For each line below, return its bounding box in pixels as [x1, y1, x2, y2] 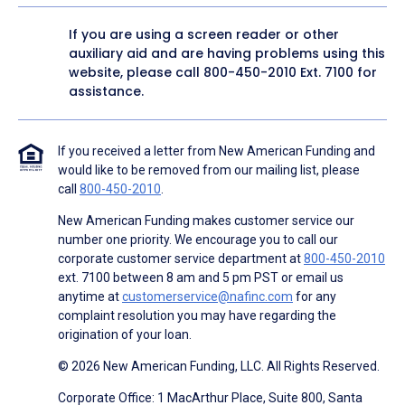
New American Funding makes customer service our [58, 213, 354, 229]
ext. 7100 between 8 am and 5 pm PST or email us [58, 270, 344, 286]
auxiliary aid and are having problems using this [69, 44, 385, 63]
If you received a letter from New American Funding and [58, 144, 375, 159]
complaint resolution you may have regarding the [58, 308, 336, 324]
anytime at [58, 289, 122, 305]
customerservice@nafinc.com [122, 289, 293, 305]
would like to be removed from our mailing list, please [58, 163, 360, 178]
